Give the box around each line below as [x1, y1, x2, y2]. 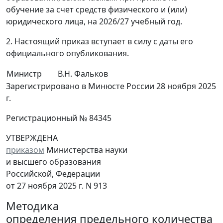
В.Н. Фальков [58, 68, 108, 79]
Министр [6, 68, 42, 79]
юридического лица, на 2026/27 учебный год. [6, 16, 182, 27]
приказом [6, 144, 44, 155]
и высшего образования [6, 156, 101, 167]
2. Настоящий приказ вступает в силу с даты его [6, 36, 193, 47]
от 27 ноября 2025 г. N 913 [6, 180, 107, 191]
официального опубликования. [6, 48, 129, 59]
